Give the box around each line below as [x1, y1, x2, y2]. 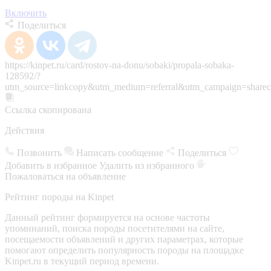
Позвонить [17, 147, 62, 158]
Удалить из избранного [99, 160, 197, 171]
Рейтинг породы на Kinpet [5, 191, 114, 202]
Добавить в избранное [5, 160, 99, 171]
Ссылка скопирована [5, 104, 91, 115]
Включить [5, 7, 47, 18]
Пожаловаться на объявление [5, 171, 126, 181]
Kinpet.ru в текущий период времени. [5, 255, 159, 266]
